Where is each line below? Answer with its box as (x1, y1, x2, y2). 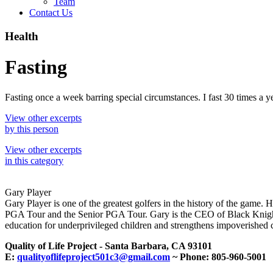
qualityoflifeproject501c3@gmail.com (17, 251, 170, 262)
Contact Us (29, 7, 73, 18)
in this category (5, 155, 63, 166)
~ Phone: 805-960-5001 (170, 251, 266, 262)
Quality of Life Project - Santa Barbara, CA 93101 (5, 240, 212, 251)
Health (5, 29, 38, 43)
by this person (5, 123, 58, 134)
